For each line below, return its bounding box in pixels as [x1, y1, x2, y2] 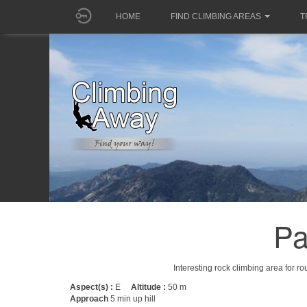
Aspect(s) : [70, 282, 115, 292]
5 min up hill [110, 294, 156, 304]
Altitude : [131, 282, 168, 292]
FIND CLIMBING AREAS [171, 12, 261, 21]
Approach [70, 294, 110, 304]
